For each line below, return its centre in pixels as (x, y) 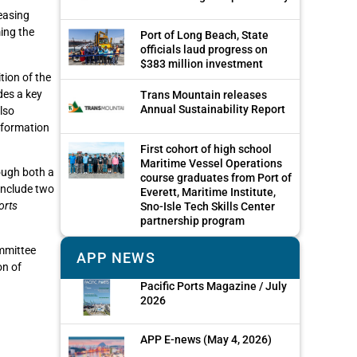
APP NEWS (116, 257)
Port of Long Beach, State (204, 35)
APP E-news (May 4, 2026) (206, 339)
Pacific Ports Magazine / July (214, 286)
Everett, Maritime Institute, (208, 192)
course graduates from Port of (216, 177)
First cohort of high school (206, 149)
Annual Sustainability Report (213, 110)
